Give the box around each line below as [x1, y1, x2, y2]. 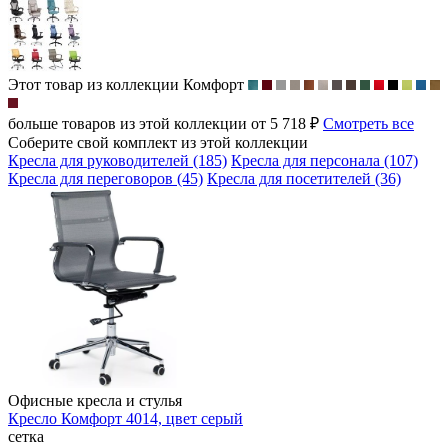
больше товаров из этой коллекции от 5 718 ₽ [8, 114, 323, 132]
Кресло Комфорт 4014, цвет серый [8, 409, 243, 427]
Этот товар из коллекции [8, 75, 179, 93]
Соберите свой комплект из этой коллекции [8, 133, 308, 151]
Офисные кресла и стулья [8, 391, 182, 409]
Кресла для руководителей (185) [8, 151, 227, 169]
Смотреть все [323, 114, 414, 132]
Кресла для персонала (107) [231, 151, 418, 169]
